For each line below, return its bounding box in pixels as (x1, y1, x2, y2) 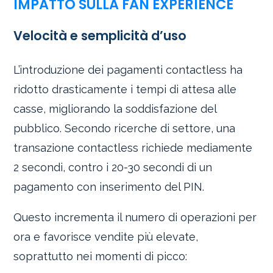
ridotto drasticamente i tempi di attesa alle (13, 82, 237, 96)
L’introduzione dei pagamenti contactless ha (13, 63, 243, 76)
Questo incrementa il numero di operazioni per (13, 210, 257, 224)
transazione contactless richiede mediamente (13, 141, 253, 154)
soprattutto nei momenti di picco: (13, 249, 188, 263)
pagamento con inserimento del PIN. (13, 180, 205, 193)
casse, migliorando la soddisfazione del (13, 102, 217, 115)
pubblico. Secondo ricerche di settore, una (13, 121, 236, 135)
